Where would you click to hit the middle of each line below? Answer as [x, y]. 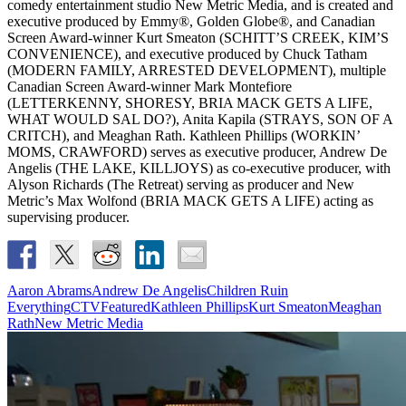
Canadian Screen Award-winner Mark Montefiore [150, 87]
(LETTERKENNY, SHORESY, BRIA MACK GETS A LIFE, [190, 103]
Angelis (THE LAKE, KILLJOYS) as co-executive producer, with [199, 169]
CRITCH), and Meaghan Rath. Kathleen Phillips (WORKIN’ [184, 136]
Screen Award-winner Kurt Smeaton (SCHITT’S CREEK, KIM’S [198, 38]
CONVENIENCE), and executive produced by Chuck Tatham [187, 54]
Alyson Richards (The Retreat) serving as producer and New [181, 185]
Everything [39, 307]
